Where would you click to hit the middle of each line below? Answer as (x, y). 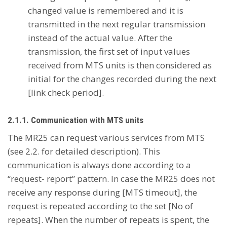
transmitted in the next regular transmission (117, 24)
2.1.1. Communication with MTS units (75, 120)
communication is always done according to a (99, 165)
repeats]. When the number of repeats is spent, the (108, 220)
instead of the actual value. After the (100, 38)
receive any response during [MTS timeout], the (102, 192)
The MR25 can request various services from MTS (106, 138)
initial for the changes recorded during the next (122, 79)
